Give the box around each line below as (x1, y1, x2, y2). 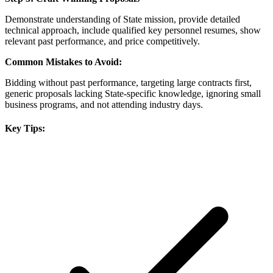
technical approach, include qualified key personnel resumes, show (5, 24, 261, 35)
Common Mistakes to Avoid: (5, 56, 122, 67)
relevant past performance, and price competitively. (5, 35, 200, 46)
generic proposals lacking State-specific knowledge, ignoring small (5, 88, 261, 99)
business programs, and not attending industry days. (5, 99, 203, 110)
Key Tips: (5, 123, 45, 134)
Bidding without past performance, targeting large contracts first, (5, 77, 252, 88)
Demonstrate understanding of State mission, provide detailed (5, 13, 240, 24)
